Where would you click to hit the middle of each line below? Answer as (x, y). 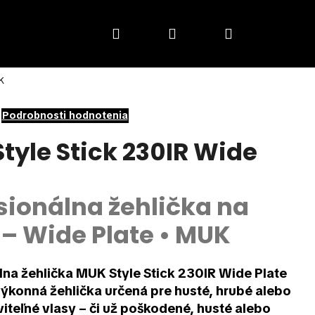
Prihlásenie (210, 33)
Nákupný (259, 33)
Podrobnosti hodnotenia (65, 115)
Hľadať (139, 33)
